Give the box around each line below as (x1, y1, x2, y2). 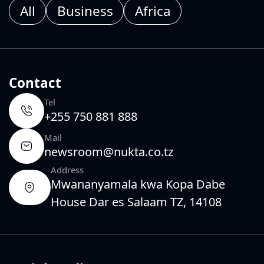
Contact (9, 74, 61, 93)
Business (57, 2, 113, 21)
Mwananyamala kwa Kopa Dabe (50, 176, 225, 193)
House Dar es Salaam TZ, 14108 (50, 194, 222, 210)
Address (50, 164, 84, 176)
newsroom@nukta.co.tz (44, 144, 173, 160)
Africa (134, 2, 171, 21)
